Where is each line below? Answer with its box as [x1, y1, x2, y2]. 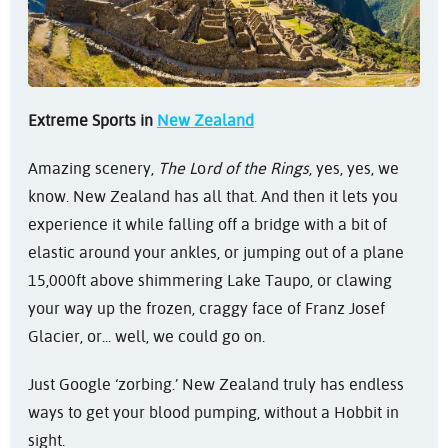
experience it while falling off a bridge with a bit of [27, 214, 387, 234]
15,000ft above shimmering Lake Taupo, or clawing [27, 270, 392, 290]
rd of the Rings [205, 158, 309, 178]
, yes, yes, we [308, 158, 399, 178]
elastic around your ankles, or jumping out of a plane [27, 242, 404, 262]
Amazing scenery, [27, 158, 158, 178]
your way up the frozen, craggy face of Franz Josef [27, 298, 385, 318]
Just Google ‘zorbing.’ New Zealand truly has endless [27, 374, 404, 394]
